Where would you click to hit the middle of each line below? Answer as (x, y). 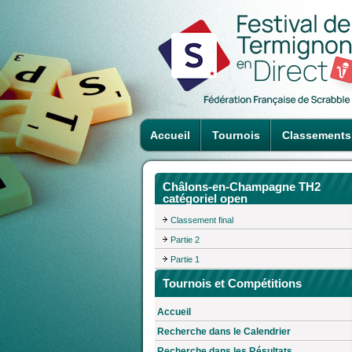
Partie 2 (185, 239)
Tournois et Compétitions (232, 283)
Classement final (202, 220)
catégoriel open (205, 198)
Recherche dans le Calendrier (224, 332)
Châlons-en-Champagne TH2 (242, 187)
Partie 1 (185, 259)
